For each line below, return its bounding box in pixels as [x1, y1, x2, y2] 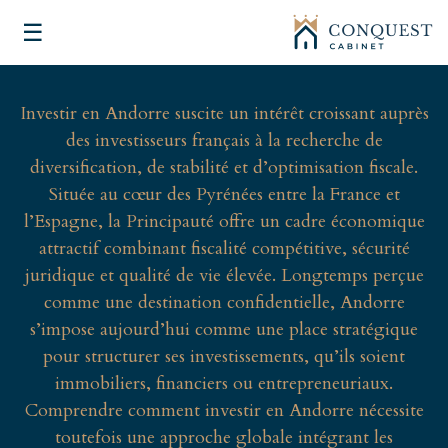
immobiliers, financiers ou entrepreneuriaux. [55, 371, 393, 396]
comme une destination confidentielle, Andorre [43, 290, 405, 315]
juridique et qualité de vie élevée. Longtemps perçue [24, 263, 424, 288]
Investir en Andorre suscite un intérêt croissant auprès [19, 101, 429, 126]
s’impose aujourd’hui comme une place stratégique [30, 317, 418, 342]
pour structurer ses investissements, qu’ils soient [43, 344, 405, 369]
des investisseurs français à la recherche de [65, 128, 383, 153]
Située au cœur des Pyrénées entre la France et [48, 182, 400, 207]
